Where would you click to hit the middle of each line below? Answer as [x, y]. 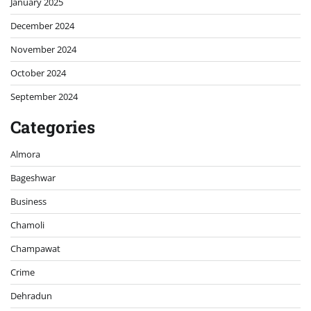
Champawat [35, 248]
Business [28, 201]
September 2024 [44, 96]
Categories [53, 127]
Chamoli [27, 225]
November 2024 [43, 49]
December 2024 [42, 25]
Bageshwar [33, 177]
